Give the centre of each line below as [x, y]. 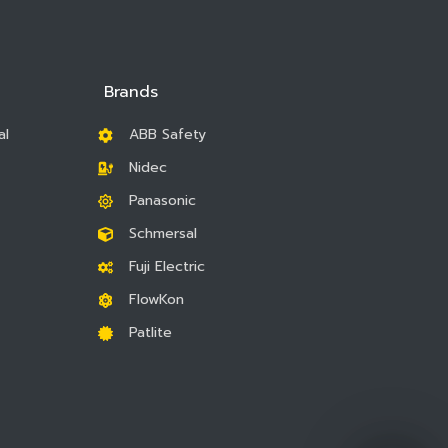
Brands [131, 92]
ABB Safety [167, 135]
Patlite [150, 333]
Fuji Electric [166, 267]
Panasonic [162, 201]
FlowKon [156, 300]
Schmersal [162, 234]
